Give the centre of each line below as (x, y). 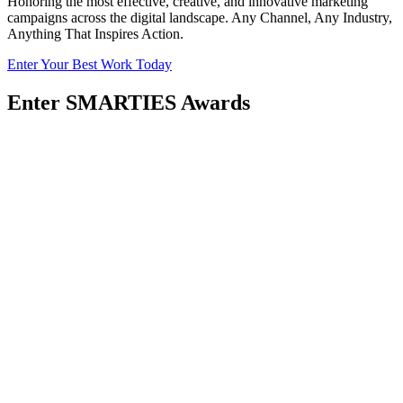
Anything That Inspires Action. (95, 34)
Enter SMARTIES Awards (129, 103)
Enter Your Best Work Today (90, 65)
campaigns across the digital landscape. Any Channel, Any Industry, (200, 18)
